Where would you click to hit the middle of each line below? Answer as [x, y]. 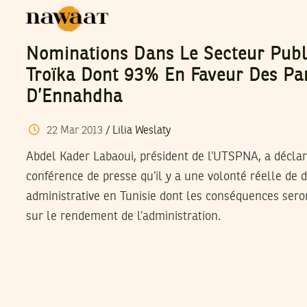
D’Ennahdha [75, 97]
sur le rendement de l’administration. [123, 216]
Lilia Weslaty [141, 131]
